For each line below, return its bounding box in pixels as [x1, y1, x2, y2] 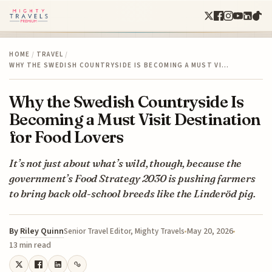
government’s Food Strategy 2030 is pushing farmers [9, 171, 256, 185]
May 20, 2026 [186, 225, 234, 237]
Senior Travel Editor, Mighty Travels [64, 225, 185, 237]
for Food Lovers [9, 126, 124, 147]
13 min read [9, 239, 52, 251]
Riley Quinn [20, 225, 64, 237]
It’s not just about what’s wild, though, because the [9, 156, 242, 169]
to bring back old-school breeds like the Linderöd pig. [9, 186, 256, 200]
